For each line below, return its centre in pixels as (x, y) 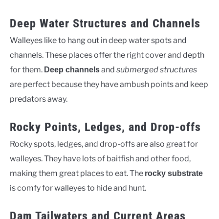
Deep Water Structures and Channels (105, 24)
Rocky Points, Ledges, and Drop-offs (105, 127)
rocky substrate (174, 174)
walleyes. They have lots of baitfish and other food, (100, 159)
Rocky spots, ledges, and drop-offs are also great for (104, 144)
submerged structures (157, 70)
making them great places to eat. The (77, 174)
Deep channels (72, 70)
